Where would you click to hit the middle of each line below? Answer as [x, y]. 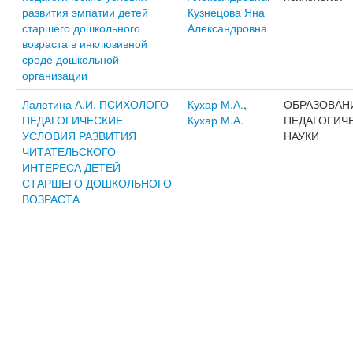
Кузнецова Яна [226, 12]
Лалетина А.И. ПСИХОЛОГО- [97, 104]
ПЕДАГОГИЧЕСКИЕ [72, 120]
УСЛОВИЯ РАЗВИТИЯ [79, 136]
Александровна [227, 28]
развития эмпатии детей [85, 12]
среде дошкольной [70, 59]
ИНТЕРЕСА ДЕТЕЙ [71, 167]
